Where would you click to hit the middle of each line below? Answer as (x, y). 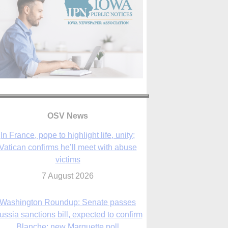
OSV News (68, 116)
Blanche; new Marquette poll (68, 197)
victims (68, 130)
